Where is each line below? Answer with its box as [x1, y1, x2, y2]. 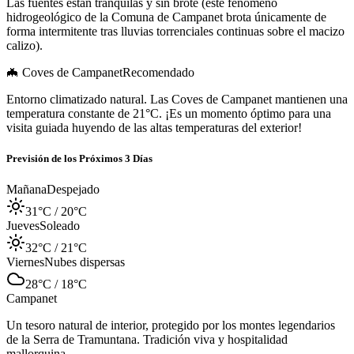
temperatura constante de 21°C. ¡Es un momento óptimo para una [6, 106, 331, 120]
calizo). [6, 38, 43, 52]
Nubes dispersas [44, 255, 125, 269]
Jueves [6, 219, 40, 233]
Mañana [6, 183, 47, 197]
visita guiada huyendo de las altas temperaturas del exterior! [6, 120, 302, 134]
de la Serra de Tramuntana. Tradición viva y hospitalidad [6, 333, 288, 347]
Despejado [47, 183, 100, 197]
